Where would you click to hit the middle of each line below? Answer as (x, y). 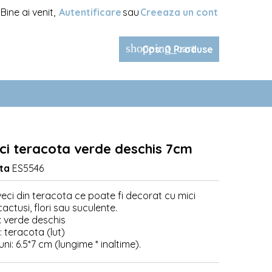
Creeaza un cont (179, 12)
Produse (192, 49)
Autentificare (90, 12)
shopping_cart (161, 48)
